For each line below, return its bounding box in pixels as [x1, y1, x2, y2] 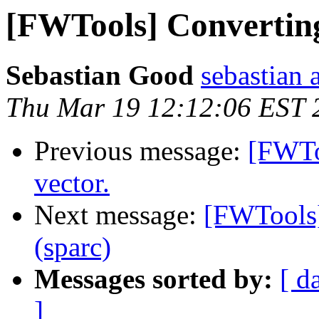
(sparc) [34, 231, 111, 263]
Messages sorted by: [34, 263, 273, 295]
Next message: [34, 199, 204, 231]
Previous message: [34, 135, 248, 167]
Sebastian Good [6, 60, 194, 91]
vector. [34, 167, 110, 199]
